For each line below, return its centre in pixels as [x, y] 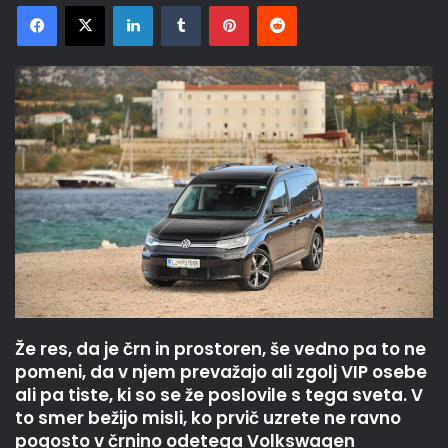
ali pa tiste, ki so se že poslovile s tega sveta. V [219, 395]
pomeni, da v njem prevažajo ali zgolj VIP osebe [221, 372]
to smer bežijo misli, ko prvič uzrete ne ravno [208, 418]
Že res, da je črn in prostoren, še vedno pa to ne [220, 349]
